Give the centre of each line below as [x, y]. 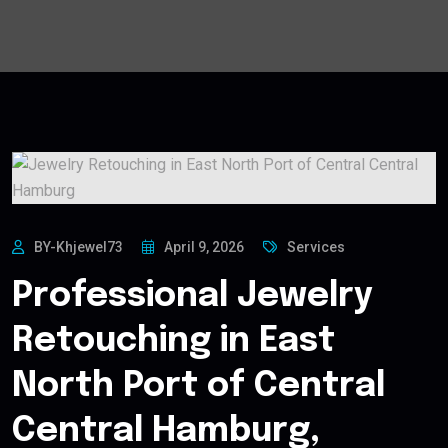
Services [316, 247]
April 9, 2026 [204, 247]
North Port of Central [198, 387]
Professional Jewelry [192, 297]
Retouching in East [173, 342]
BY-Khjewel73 [78, 247]
